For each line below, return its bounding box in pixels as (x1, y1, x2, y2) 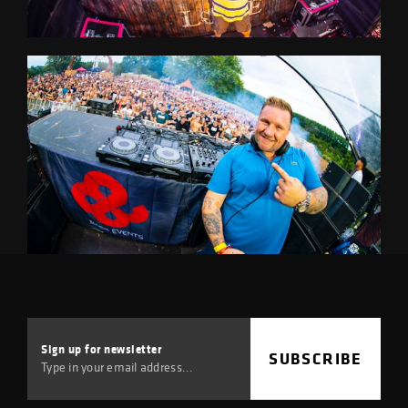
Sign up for (41, 340, 105, 357)
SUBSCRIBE (268, 347, 362, 371)
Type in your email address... (41, 358, 194, 375)
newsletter (104, 340, 162, 357)
